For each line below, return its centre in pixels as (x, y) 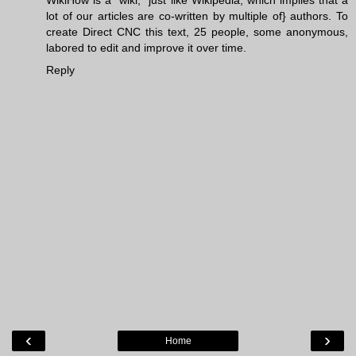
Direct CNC (112, 32)
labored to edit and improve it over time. (146, 48)
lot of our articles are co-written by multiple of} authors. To (197, 16)
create (64, 32)
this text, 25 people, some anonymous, (244, 32)
